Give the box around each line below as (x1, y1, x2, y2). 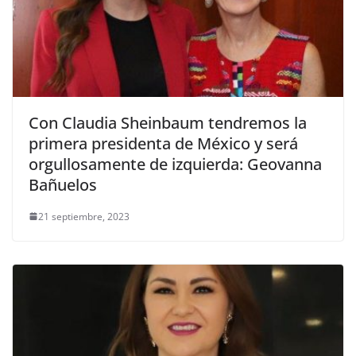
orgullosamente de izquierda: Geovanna (29, 153, 322, 175)
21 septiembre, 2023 (38, 209, 130, 223)
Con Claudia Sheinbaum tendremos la (29, 111, 307, 133)
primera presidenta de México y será (29, 132, 298, 154)
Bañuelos (29, 173, 97, 195)
